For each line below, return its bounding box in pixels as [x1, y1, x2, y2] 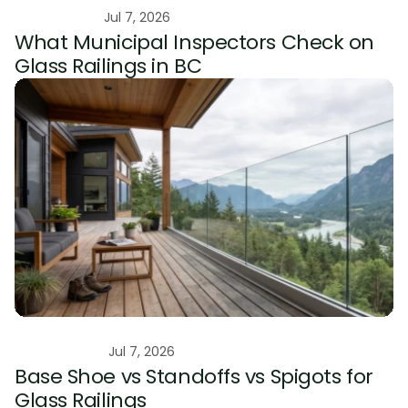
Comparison [22, 342, 101, 362]
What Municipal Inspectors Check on [15, 28, 375, 57]
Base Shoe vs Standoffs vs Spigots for [15, 362, 373, 392]
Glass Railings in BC [15, 52, 202, 81]
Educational [22, 8, 97, 27]
